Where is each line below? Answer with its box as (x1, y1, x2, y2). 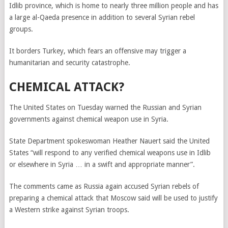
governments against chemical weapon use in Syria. (9, 115, 168, 123)
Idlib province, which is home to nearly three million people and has (9, 2, 218, 10)
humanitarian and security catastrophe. (9, 59, 130, 67)
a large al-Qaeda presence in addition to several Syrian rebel (9, 13, 195, 21)
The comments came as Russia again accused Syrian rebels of (9, 182, 199, 190)
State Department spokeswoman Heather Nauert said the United (9, 137, 210, 145)
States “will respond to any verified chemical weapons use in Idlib (9, 149, 211, 157)
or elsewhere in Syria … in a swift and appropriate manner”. (9, 160, 195, 168)
